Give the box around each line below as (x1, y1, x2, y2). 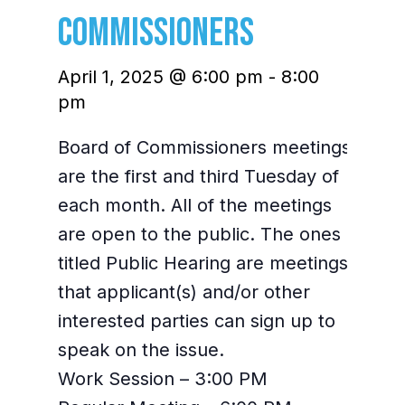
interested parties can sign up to (58, 310, 335, 332)
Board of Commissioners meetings (58, 137, 351, 158)
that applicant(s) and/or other (58, 281, 310, 303)
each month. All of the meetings (58, 194, 332, 216)
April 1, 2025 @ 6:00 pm (58, 66, 263, 88)
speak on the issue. (58, 339, 224, 361)
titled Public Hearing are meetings (58, 252, 348, 274)
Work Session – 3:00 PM (58, 368, 268, 390)
